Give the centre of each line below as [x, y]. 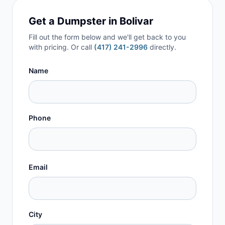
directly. [163, 47]
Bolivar [136, 21]
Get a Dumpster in [74, 21]
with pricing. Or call [60, 47]
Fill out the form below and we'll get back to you [107, 37]
